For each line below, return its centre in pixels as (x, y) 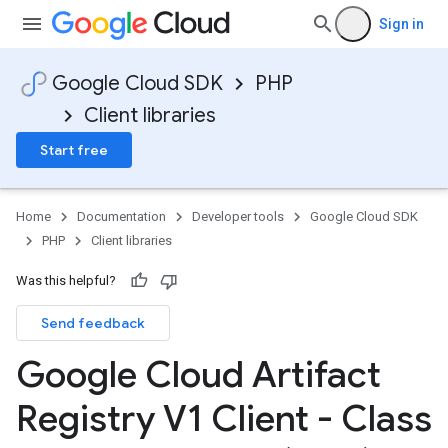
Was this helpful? (66, 280)
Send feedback (93, 323)
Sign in (401, 24)
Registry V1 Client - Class (224, 418)
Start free (74, 150)
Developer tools (238, 216)
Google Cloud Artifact (198, 374)
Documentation (121, 216)
